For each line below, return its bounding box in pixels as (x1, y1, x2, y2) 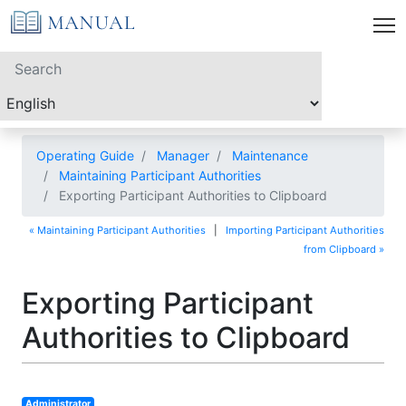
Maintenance (232, 148, 308, 163)
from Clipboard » (304, 242, 384, 256)
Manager (157, 148, 209, 163)
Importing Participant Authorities (226, 223, 384, 237)
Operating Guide (36, 148, 134, 163)
